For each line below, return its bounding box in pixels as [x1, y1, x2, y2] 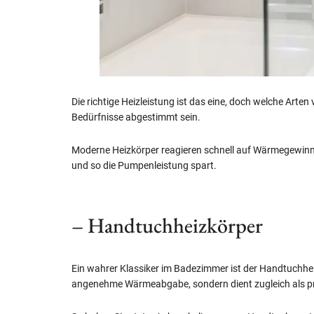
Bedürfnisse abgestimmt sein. [71, 111, 200, 123]
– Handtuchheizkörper [71, 212, 263, 240]
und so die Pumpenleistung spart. [71, 160, 217, 172]
